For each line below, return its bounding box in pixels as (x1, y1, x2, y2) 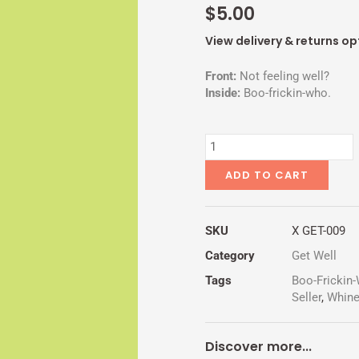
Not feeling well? (236, 68, 329, 83)
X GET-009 (292, 223, 345, 238)
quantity (204, 167, 248, 182)
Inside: (205, 85, 240, 100)
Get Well (292, 248, 337, 263)
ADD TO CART (225, 167, 309, 183)
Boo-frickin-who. (240, 85, 331, 100)
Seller (292, 289, 321, 305)
